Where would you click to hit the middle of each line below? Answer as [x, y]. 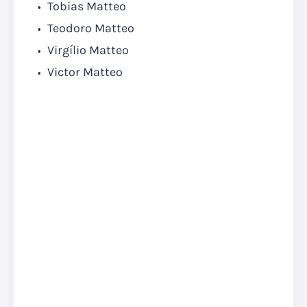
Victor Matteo [84, 72]
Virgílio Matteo [87, 50]
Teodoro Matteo [89, 28]
